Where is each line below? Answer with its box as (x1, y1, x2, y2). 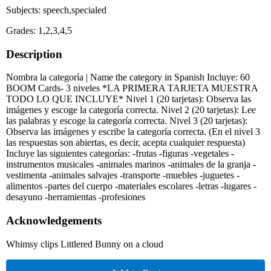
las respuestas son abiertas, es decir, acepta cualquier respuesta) (6, 137, 245, 148)
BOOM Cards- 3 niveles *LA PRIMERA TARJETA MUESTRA (6, 83, 258, 94)
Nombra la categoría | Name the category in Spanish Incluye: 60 (6, 72, 250, 83)
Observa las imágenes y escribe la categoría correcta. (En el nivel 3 (6, 126, 260, 137)
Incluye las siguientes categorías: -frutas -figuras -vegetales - (6, 148, 234, 159)
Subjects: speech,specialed (6, 4, 106, 15)
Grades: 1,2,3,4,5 (6, 25, 72, 36)
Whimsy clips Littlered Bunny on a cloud (6, 238, 163, 249)
